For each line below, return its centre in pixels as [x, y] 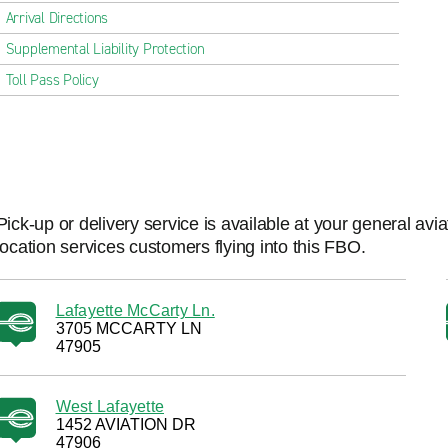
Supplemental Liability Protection [105, 49]
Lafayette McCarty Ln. [135, 310]
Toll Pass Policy [52, 80]
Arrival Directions [57, 18]
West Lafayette [110, 406]
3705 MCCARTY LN [128, 328]
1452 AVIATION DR [125, 424]
